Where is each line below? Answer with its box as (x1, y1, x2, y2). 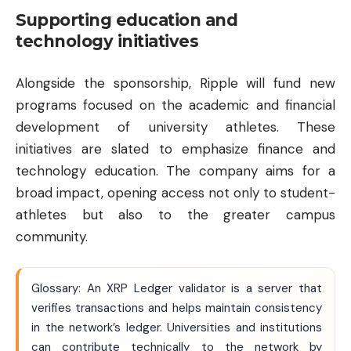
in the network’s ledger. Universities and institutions (31, 320, 322, 336)
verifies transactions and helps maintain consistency (31, 300, 322, 317)
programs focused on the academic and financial (16, 96, 335, 114)
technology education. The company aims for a (16, 161, 335, 179)
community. (16, 227, 88, 245)
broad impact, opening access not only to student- (16, 183, 335, 201)
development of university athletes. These (16, 118, 335, 136)
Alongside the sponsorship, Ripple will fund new (16, 74, 335, 92)
